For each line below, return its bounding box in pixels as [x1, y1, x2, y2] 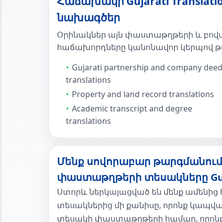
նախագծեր [57, 10, 120, 24]
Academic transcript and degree [72, 103, 192, 114]
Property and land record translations [72, 89, 214, 100]
